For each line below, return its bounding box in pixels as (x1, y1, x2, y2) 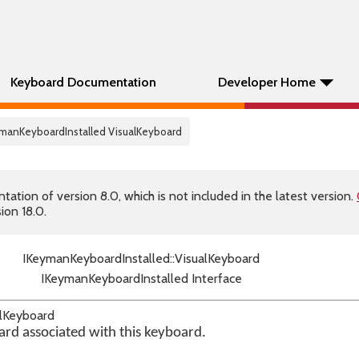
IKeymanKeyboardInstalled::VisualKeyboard (22, 251, 260, 266)
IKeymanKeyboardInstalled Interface (41, 271, 242, 286)
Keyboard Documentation (10, 75, 156, 90)
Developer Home (218, 75, 316, 90)
